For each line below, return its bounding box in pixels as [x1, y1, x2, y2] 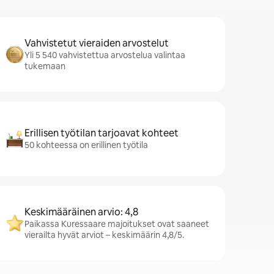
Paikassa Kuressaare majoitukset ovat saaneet [24, 218, 209, 229]
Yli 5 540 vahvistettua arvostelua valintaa [24, 50, 185, 61]
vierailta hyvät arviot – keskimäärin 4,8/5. [24, 229, 184, 240]
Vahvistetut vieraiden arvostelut [24, 37, 169, 50]
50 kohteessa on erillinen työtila [24, 139, 148, 150]
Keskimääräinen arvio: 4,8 [24, 206, 138, 218]
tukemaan [24, 61, 65, 72]
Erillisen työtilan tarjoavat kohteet [24, 127, 179, 139]
